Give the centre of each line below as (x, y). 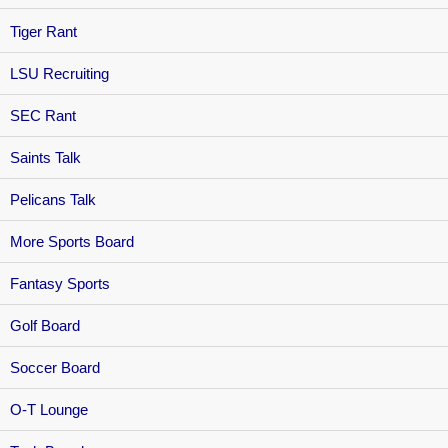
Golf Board (45, 325)
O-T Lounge (49, 409)
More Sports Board (72, 241)
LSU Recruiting (59, 73)
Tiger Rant (43, 31)
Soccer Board (55, 367)
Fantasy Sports (60, 283)
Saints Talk (45, 157)
